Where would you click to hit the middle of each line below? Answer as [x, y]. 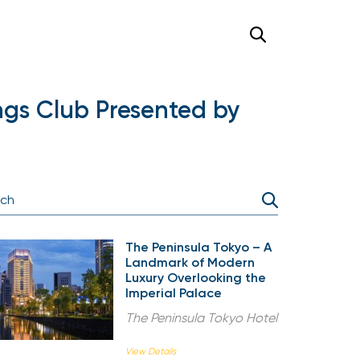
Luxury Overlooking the [196, 278]
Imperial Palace [174, 293]
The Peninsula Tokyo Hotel [201, 318]
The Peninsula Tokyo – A [198, 247]
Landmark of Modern [190, 262]
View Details [151, 352]
